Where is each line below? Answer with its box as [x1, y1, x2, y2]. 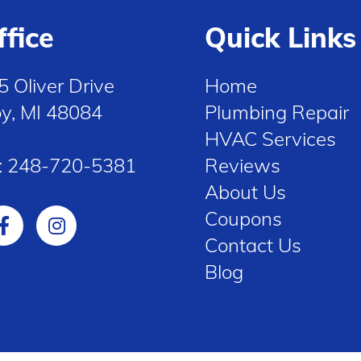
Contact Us [205, 233, 301, 257]
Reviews [205, 153, 280, 177]
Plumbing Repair [205, 100, 349, 124]
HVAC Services [205, 127, 336, 151]
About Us [205, 180, 286, 204]
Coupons [205, 206, 282, 230]
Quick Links [205, 20, 356, 55]
